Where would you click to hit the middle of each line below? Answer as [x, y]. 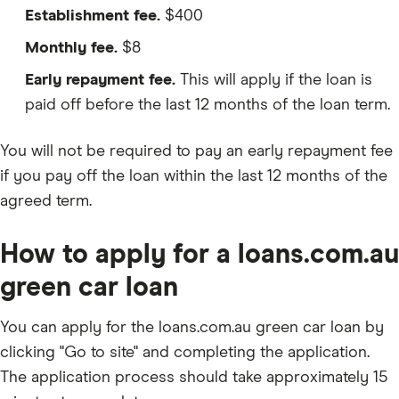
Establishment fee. [93, 16]
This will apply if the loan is [274, 81]
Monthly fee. [71, 49]
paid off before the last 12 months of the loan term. [208, 106]
